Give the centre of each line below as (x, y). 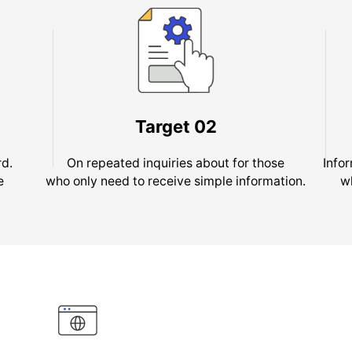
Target (164, 127)
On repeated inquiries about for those (176, 163)
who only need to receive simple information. (176, 181)
